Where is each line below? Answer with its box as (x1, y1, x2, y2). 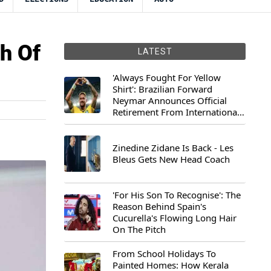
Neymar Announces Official (113, 94, 227, 106)
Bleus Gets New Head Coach (113, 153, 230, 165)
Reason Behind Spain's (113, 200, 206, 212)
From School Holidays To (113, 247, 216, 260)
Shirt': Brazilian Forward (113, 83, 212, 95)
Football (113, 117, 146, 129)
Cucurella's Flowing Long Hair (113, 212, 237, 224)
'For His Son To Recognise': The (113, 189, 241, 201)
